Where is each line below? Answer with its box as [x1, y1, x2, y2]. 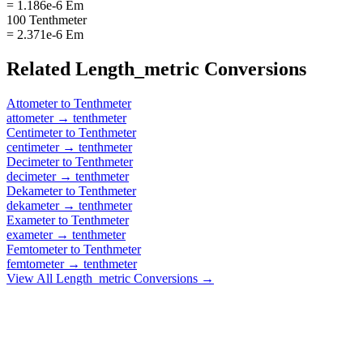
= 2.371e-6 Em [6, 27, 83, 41]
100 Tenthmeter [6, 12, 87, 27]
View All [6, 271, 56, 285]
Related [6, 58, 75, 79]
